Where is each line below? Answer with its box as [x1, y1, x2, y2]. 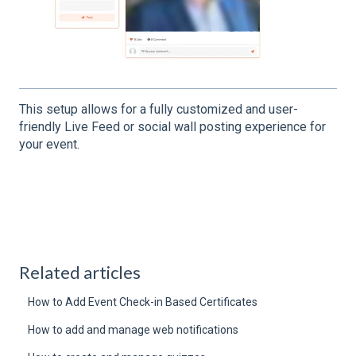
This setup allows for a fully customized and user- [19, 102, 298, 118]
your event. [19, 137, 79, 153]
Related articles [19, 261, 141, 284]
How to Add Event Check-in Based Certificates [28, 296, 258, 309]
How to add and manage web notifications [28, 323, 239, 337]
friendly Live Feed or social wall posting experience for [19, 119, 326, 135]
